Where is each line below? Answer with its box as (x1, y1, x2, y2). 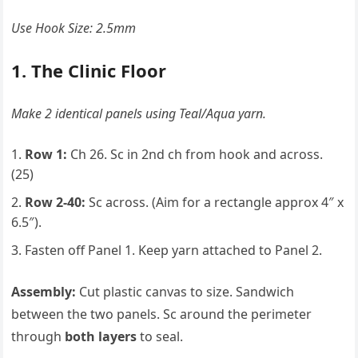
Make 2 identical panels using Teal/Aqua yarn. (11, 105, 267, 122)
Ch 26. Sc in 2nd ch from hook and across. (67, 145, 324, 163)
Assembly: (11, 283, 77, 300)
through (11, 328, 66, 345)
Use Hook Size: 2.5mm (11, 19, 137, 37)
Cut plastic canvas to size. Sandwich (76, 283, 295, 300)
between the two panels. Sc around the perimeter (11, 305, 312, 323)
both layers (65, 328, 137, 345)
